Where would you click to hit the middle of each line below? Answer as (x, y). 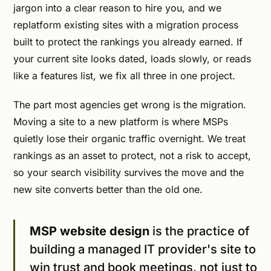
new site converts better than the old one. (108, 189)
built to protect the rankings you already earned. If (128, 42)
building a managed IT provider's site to (143, 249)
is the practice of (200, 231)
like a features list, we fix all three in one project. (124, 76)
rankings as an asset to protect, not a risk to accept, (132, 155)
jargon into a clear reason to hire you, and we (117, 8)
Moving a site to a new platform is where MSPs (121, 122)
